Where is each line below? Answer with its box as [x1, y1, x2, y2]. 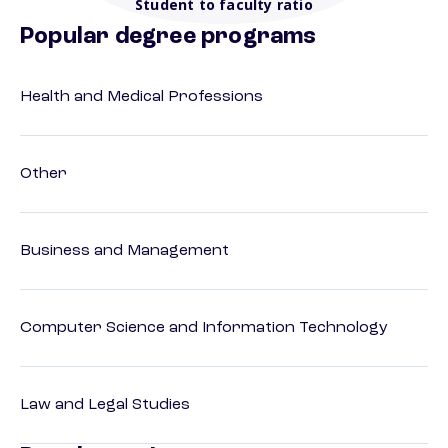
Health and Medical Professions [20, 89, 263, 106]
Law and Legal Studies [20, 397, 190, 414]
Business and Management [20, 243, 229, 260]
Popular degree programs [20, 25, 317, 50]
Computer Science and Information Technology [20, 320, 388, 337]
